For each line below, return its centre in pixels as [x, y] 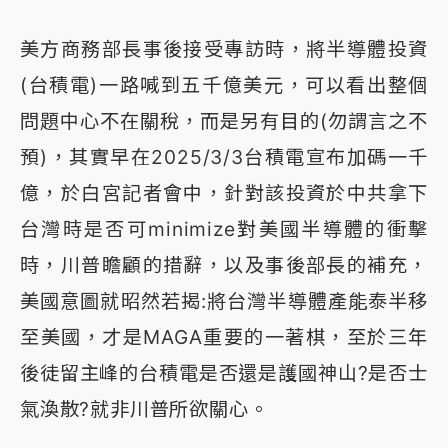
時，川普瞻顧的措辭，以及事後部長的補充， [224, 265]
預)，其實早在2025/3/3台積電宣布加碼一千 [224, 157]
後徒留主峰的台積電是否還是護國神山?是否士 [224, 373]
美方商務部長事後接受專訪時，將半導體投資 [224, 49]
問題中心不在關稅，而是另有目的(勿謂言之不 [224, 121]
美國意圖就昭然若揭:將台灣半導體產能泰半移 [224, 301]
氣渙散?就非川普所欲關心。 [144, 409]
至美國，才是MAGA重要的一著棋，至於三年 [224, 337]
